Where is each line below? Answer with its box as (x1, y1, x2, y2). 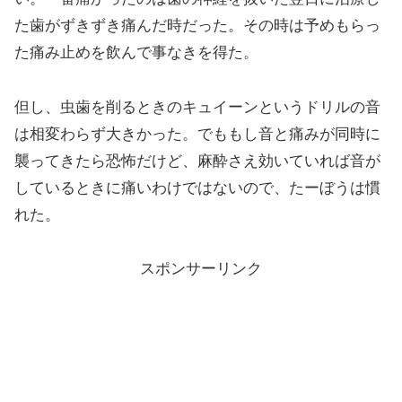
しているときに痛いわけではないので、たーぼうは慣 (14, 179, 380, 197)
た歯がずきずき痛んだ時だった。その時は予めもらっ (14, 17, 380, 35)
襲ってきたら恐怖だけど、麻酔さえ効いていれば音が (14, 152, 380, 170)
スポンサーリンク (140, 260, 262, 278)
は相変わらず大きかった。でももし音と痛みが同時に (14, 125, 380, 143)
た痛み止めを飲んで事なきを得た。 (14, 44, 258, 62)
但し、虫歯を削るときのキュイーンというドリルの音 (14, 98, 380, 116)
